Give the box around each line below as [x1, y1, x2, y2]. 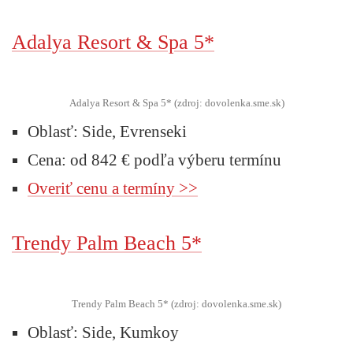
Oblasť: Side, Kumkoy [28, 322, 179, 342]
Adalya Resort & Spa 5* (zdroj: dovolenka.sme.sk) [69, 96, 284, 109]
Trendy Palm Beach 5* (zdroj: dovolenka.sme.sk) [72, 297, 281, 310]
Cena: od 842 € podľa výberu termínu [28, 150, 281, 169]
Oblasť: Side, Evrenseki [28, 121, 187, 141]
